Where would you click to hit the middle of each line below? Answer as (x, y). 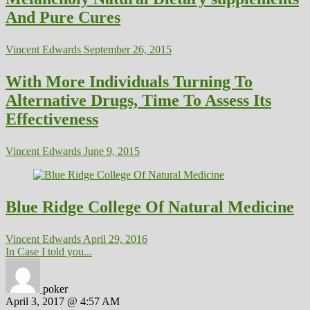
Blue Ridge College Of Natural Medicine (150, 207)
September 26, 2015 (126, 49)
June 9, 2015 (110, 151)
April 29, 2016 (114, 239)
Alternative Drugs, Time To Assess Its (138, 100)
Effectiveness (52, 119)
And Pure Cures (63, 17)
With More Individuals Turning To (129, 81)
